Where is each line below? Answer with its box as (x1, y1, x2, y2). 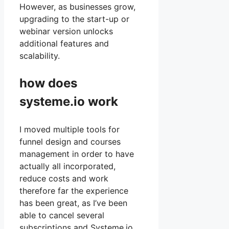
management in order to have (19, 149, 134, 159)
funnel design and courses (19, 136, 121, 147)
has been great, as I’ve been (19, 198, 127, 209)
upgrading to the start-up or (19, 14, 129, 25)
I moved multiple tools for (19, 124, 120, 135)
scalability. (19, 51, 60, 61)
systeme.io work (19, 94, 118, 109)
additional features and (19, 38, 109, 49)
